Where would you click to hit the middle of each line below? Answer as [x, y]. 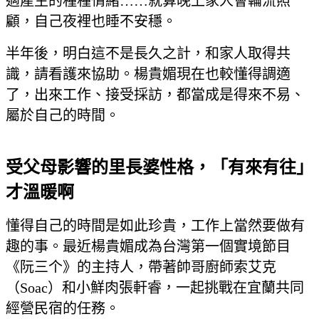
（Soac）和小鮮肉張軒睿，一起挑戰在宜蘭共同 [155, 288]
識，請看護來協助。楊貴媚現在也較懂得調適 [148, 74]
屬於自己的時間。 [63, 116]
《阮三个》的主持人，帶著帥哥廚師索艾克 [141, 267]
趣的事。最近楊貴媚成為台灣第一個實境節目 [148, 247]
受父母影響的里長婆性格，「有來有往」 [159, 168]
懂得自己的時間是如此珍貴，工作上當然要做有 [155, 226]
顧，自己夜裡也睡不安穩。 [91, 22]
